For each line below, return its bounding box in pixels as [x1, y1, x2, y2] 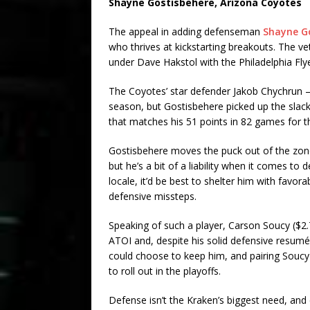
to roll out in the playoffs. [109, 264, 224, 277]
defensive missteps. [109, 189, 197, 203]
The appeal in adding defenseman [109, 24, 263, 38]
